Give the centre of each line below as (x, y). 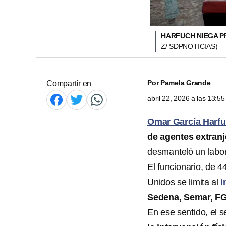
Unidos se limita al (184, 182)
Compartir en (69, 83)
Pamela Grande (185, 83)
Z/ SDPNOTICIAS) (189, 46)
